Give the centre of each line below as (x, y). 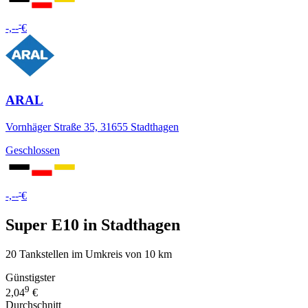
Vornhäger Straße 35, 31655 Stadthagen (92, 126)
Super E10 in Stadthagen (93, 224)
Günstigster (30, 277)
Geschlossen (33, 150)
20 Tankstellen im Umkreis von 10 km (89, 254)
